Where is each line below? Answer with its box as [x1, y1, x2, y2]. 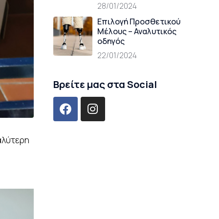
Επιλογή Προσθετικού [97, 16, 180, 27]
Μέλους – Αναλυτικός [97, 26, 176, 37]
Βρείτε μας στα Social [53, 78, 157, 91]
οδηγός [97, 36, 125, 46]
